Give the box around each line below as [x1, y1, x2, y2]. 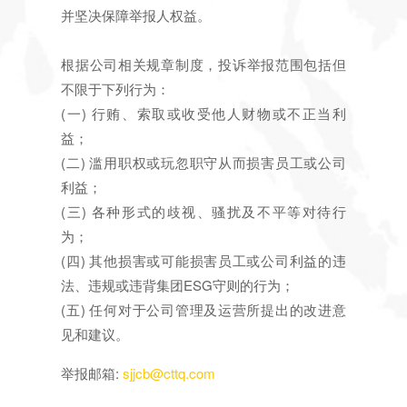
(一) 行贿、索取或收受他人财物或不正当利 [61, 104, 346, 124]
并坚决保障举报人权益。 [61, 5, 212, 25]
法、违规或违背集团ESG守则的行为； [61, 275, 295, 295]
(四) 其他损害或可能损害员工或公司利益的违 [61, 251, 346, 271]
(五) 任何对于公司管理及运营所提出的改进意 [61, 300, 346, 320]
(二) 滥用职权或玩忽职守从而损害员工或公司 [61, 153, 346, 173]
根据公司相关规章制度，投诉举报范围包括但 [61, 55, 346, 74]
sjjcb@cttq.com [123, 363, 216, 383]
